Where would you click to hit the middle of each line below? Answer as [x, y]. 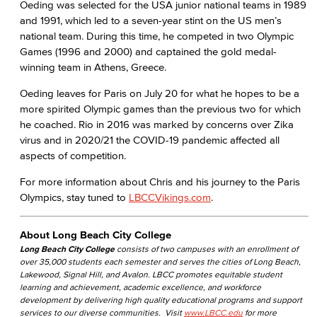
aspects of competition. [73, 155]
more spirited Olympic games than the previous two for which [160, 109]
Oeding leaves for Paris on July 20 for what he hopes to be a [160, 93]
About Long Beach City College [96, 235]
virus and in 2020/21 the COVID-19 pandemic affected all [150, 140]
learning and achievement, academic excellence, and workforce [140, 287]
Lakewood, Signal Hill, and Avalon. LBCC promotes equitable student [151, 274]
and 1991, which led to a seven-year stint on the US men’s [151, 20]
